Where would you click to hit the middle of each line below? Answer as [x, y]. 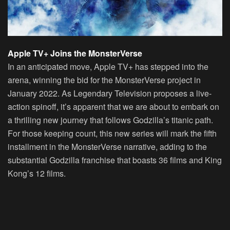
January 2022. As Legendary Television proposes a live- [110, 93]
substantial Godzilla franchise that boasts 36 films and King [115, 160]
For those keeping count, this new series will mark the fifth [112, 133]
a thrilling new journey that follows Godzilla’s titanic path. [110, 120]
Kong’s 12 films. [37, 173]
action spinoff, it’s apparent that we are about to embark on [113, 106]
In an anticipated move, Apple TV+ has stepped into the [108, 66]
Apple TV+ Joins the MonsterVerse [75, 53]
